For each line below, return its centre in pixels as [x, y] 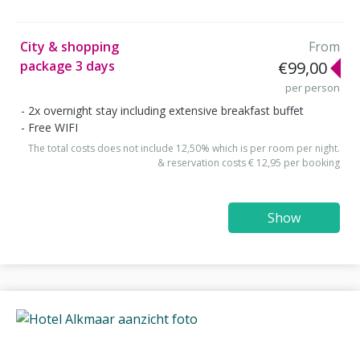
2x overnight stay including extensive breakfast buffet [166, 110]
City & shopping [70, 47]
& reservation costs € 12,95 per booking [249, 163]
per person [313, 88]
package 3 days [67, 66]
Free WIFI [53, 127]
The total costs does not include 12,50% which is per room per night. [184, 149]
